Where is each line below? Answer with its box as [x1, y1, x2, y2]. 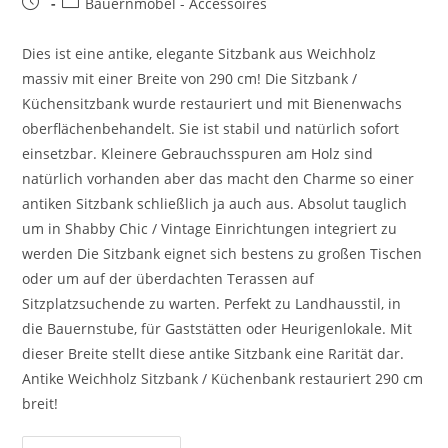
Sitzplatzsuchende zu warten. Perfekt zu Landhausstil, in [22, 294, 402, 314]
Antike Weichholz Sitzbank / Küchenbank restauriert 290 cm [22, 369, 424, 389]
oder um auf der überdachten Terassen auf [22, 269, 315, 289]
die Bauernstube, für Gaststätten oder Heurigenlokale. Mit [22, 319, 413, 339]
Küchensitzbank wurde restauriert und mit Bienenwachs [22, 94, 403, 114]
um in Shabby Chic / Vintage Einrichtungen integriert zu [22, 219, 398, 239]
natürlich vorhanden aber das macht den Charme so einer [22, 169, 415, 189]
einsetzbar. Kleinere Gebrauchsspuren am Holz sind [22, 144, 374, 164]
